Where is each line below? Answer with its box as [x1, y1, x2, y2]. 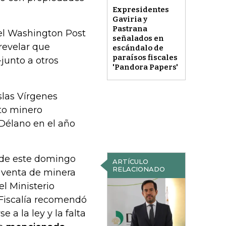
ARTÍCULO [112, 157, 148, 165]
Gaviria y [112, 15, 147, 24]
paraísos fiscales [112, 53, 178, 63]
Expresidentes [112, 5, 169, 15]
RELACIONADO [112, 165, 165, 173]
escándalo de [112, 43, 163, 53]
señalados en [112, 34, 164, 43]
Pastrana [112, 24, 147, 34]
